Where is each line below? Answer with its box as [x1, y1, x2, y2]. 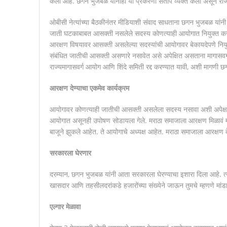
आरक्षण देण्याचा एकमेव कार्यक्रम [49, 83, 129, 93]
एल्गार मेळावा [49, 201, 81, 211]
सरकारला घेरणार [49, 147, 91, 158]
